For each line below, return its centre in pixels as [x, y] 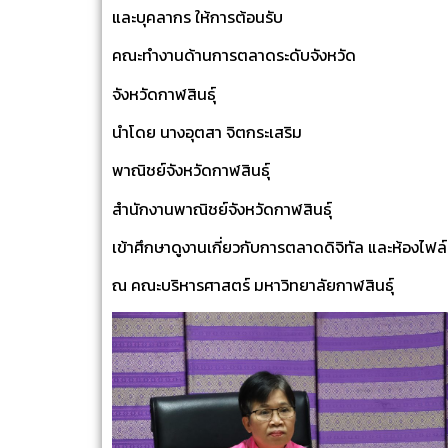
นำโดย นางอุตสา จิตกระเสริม [207, 131]
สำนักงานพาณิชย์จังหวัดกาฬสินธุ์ [222, 208]
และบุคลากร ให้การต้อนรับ [197, 16]
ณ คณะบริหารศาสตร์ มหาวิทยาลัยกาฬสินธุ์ [253, 285]
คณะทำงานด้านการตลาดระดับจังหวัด [234, 55]
